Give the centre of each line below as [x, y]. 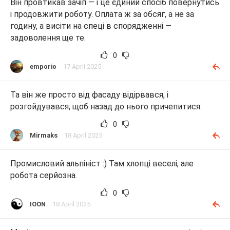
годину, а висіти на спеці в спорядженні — [91, 26]
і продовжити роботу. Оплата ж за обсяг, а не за [102, 14]
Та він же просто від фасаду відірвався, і [89, 94]
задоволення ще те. [48, 37]
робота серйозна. [44, 176]
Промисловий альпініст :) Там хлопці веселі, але [102, 164]
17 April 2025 [82, 66]
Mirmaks [44, 135]
